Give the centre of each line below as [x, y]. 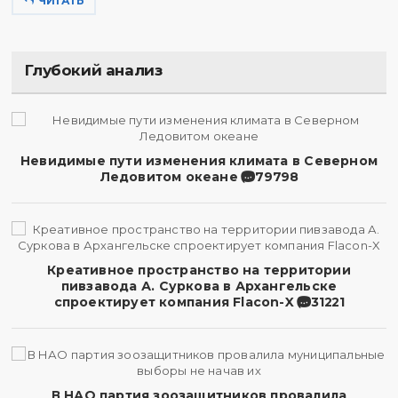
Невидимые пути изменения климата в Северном [199, 161]
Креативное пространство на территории [199, 270]
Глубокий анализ [94, 70]
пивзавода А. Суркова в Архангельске [199, 286]
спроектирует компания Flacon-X [174, 302]
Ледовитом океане [169, 177]
